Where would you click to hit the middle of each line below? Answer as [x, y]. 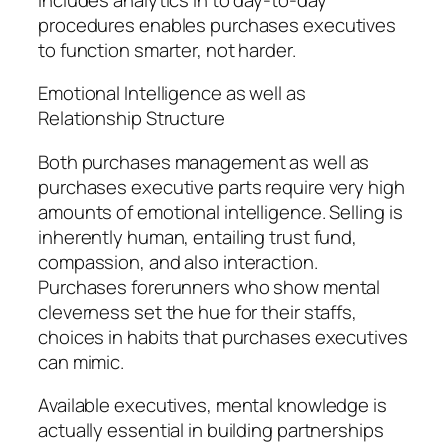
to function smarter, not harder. [167, 49]
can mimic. [81, 361]
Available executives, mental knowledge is [212, 405]
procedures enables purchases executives [217, 24]
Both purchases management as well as [204, 161]
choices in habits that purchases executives [223, 336]
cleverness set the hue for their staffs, [197, 311]
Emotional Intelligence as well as [172, 93]
